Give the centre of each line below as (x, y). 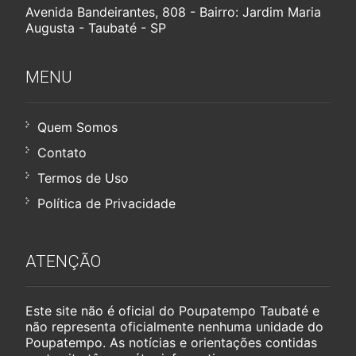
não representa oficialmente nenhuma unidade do (175, 326)
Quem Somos (78, 127)
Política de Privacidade (107, 203)
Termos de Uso (83, 178)
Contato (62, 152)
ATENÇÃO (64, 261)
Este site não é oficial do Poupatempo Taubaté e (173, 310)
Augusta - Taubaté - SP (96, 27)
